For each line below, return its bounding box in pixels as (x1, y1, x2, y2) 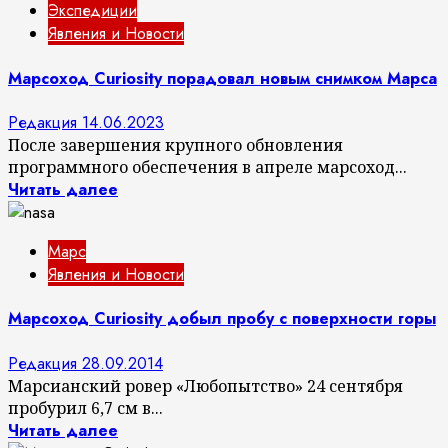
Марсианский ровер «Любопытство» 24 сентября (8, 374, 403, 397)
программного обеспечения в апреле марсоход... (8, 155, 407, 178)
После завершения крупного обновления (8, 133, 343, 156)
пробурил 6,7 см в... (8, 396, 163, 419)
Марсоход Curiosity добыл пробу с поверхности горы (8, 307, 436, 331)
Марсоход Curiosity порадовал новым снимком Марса (8, 66, 437, 90)
